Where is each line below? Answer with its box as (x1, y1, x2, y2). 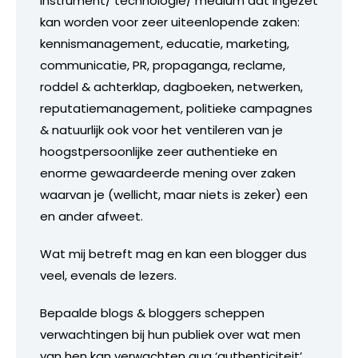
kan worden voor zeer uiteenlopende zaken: (40, 13, 300, 30)
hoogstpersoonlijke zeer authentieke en (40, 142, 277, 160)
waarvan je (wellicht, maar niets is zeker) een (40, 185, 308, 203)
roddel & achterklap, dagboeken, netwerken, (40, 78, 303, 95)
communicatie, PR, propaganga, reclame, (40, 56, 285, 74)
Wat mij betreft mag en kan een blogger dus (40, 245, 307, 262)
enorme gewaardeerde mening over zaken (40, 164, 296, 181)
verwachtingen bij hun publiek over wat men (40, 325, 300, 343)
